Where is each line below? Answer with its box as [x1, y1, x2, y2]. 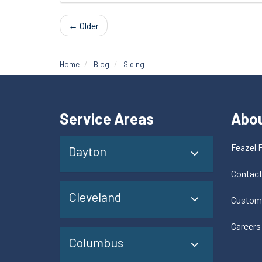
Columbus [68, 235, 123, 250]
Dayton [68, 143, 106, 158]
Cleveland [68, 189, 121, 204]
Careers [230, 220, 261, 232]
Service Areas [60, 109, 154, 127]
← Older [68, 20, 99, 31]
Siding [123, 59, 144, 69]
